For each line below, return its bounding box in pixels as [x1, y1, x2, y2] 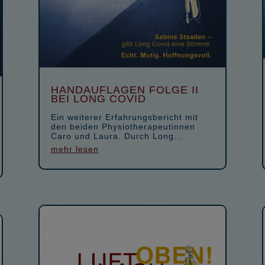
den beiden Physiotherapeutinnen [50, 121, 195, 131]
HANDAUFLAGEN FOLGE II [50, 83, 199, 96]
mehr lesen [50, 144, 99, 154]
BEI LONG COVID [50, 92, 146, 105]
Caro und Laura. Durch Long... [50, 131, 183, 141]
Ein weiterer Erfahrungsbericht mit [50, 112, 198, 122]
